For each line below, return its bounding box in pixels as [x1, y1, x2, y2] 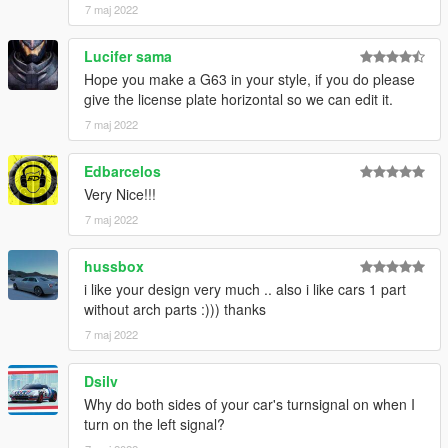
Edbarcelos [84, 161, 161, 182]
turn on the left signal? [84, 414, 225, 435]
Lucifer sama [84, 46, 172, 67]
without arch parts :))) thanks [84, 299, 266, 320]
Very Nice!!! [84, 184, 156, 205]
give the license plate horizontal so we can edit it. [84, 89, 393, 110]
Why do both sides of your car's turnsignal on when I [84, 394, 415, 415]
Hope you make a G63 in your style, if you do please [84, 69, 415, 90]
